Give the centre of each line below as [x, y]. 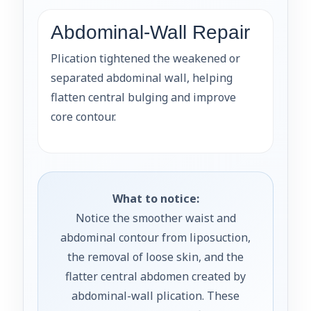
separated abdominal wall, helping [142, 77]
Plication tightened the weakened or [145, 58]
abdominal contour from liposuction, [155, 237]
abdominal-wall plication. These [155, 295]
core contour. [83, 116]
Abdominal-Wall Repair [150, 32]
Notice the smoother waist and [155, 218]
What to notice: [155, 198]
